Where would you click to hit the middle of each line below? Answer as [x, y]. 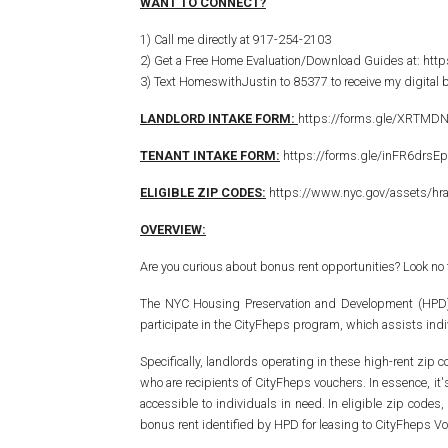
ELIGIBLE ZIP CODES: [203, 192]
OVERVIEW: [173, 229]
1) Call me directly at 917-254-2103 [235, 39]
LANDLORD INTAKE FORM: [219, 118]
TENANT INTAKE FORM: [210, 155]
